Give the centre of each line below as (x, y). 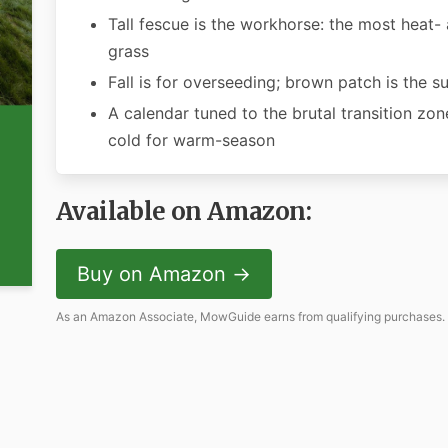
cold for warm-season (191, 140)
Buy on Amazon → (163, 274)
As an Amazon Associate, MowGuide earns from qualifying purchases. (250, 316)
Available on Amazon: (183, 211)
